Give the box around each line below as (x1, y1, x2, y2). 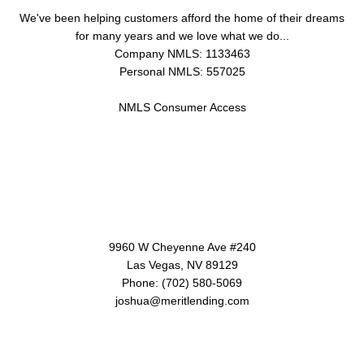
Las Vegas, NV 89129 (126, 258, 238, 271)
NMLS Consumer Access (118, 101, 246, 115)
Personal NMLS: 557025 (119, 65, 245, 79)
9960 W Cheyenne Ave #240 (108, 240, 256, 253)
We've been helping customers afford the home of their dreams (19, 11, 344, 25)
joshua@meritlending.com (115, 293, 249, 307)
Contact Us (131, 184, 233, 207)
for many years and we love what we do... (75, 29, 289, 43)
